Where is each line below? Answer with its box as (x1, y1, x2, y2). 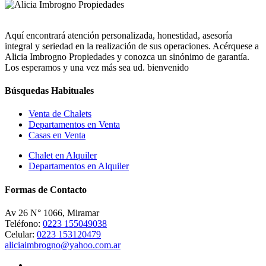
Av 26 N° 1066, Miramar (5, 208, 99, 218)
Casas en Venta (28, 130, 85, 141)
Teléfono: (5, 218, 43, 229)
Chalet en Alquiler (28, 150, 97, 161)
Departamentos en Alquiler (28, 161, 129, 172)
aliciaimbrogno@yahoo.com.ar (5, 240, 121, 250)
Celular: (5, 229, 37, 239)
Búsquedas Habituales (5, 85, 94, 96)
